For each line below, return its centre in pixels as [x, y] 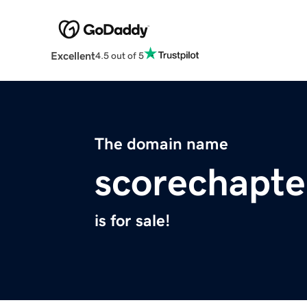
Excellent [73, 56]
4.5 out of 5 [119, 55]
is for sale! [132, 221]
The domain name [161, 144]
